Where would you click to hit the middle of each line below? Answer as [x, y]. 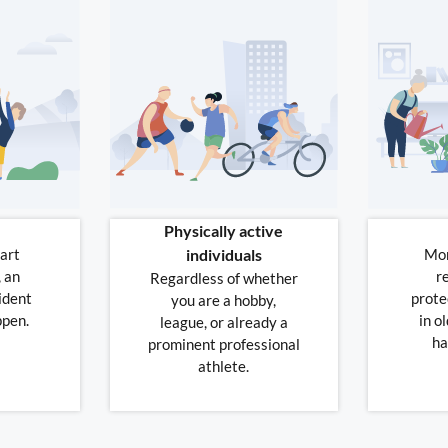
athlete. [224, 366]
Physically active [224, 231]
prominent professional [223, 344]
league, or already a [223, 322]
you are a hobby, [224, 300]
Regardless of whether [223, 278]
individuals [223, 255]
